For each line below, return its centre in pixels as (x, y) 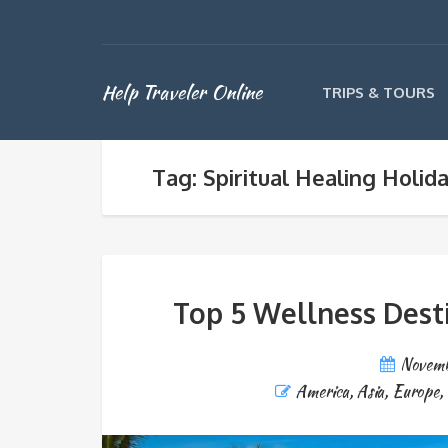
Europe (416, 391)
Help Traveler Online (182, 92)
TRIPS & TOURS (378, 92)
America (323, 391)
